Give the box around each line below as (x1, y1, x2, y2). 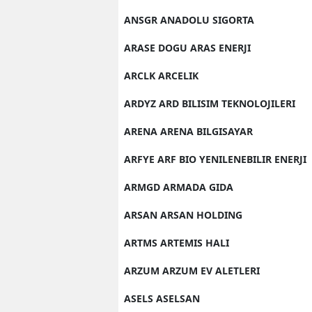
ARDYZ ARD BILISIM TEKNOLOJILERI (124, 97, 295, 110)
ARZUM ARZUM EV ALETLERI (124, 264, 260, 277)
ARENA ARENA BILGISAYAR (124, 125, 253, 138)
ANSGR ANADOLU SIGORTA (124, 13, 254, 26)
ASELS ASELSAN (124, 292, 200, 305)
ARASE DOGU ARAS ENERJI (124, 41, 251, 54)
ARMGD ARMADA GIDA (124, 180, 233, 194)
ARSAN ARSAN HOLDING (124, 208, 242, 221)
